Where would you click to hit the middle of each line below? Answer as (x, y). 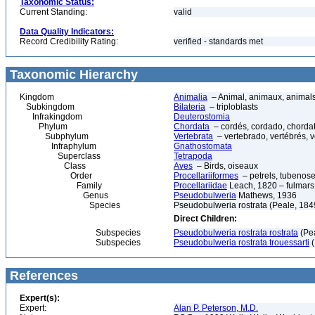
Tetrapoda (193, 156)
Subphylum (54, 136)
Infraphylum (58, 146)
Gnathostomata (203, 146)
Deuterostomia (202, 117)
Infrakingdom (51, 117)
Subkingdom (47, 107)
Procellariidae (200, 186)
